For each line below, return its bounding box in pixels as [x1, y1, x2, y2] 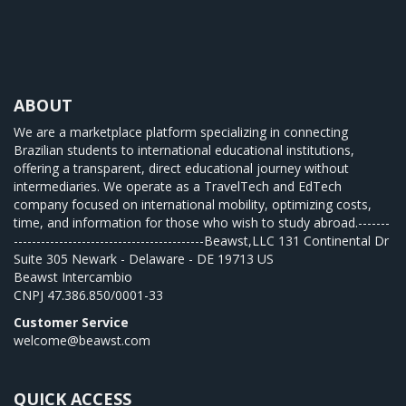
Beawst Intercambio [14, 268, 132, 285]
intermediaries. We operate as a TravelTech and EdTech [14, 178, 342, 195]
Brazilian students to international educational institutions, [14, 141, 354, 159]
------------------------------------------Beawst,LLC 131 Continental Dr [14, 232, 389, 249]
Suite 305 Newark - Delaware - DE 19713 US [14, 250, 274, 267]
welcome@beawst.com [14, 332, 150, 349]
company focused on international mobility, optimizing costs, [14, 196, 372, 213]
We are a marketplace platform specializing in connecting [14, 123, 348, 140]
